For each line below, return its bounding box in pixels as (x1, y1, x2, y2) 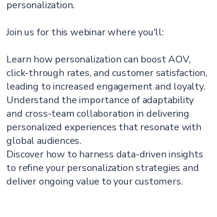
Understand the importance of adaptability (6, 93, 194, 107)
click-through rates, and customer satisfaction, (6, 66, 208, 79)
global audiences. (6, 134, 82, 147)
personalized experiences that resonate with (6, 121, 201, 134)
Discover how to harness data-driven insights (6, 148, 203, 161)
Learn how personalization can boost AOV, (6, 53, 191, 66)
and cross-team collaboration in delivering (6, 107, 190, 120)
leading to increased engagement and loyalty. (6, 80, 205, 93)
